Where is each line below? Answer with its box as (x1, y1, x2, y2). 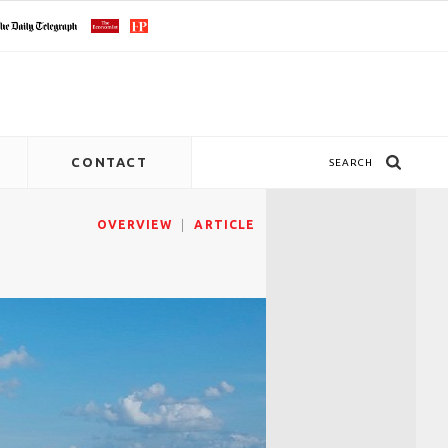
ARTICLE (194, 218, 255, 231)
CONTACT (71, 155, 148, 169)
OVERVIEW (96, 218, 173, 231)
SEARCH (329, 157, 373, 168)
